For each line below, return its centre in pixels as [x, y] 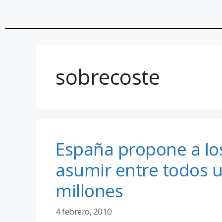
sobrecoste [108, 76]
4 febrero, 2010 [84, 212]
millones [89, 190]
